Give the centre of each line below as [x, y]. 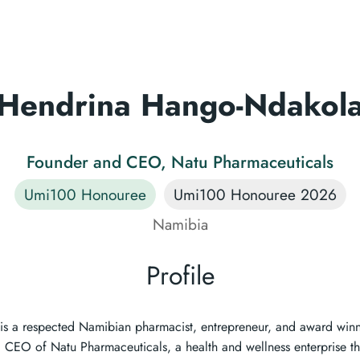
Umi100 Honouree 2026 [255, 194]
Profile [180, 275]
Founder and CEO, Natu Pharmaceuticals [180, 162]
